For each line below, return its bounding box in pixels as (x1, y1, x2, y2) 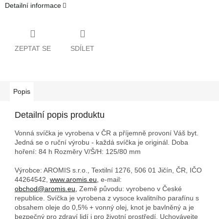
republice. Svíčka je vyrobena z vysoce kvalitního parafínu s (15, 194, 199, 202)
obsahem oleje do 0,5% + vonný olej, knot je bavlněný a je (15, 203, 194, 211)
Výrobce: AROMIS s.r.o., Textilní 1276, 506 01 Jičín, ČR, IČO (15, 166, 202, 174)
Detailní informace (5, 1, 61, 10)
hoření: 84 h (15, 147, 54, 155)
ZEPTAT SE (15, 44, 51, 52)
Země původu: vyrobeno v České (79, 184, 182, 193)
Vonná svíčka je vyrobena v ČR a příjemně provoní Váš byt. (15, 129, 198, 137)
